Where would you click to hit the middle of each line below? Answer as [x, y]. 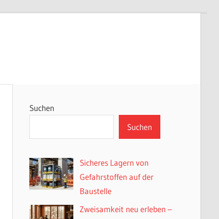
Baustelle [96, 191]
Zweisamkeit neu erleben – [126, 209]
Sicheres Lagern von [114, 162]
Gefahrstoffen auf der [117, 176]
